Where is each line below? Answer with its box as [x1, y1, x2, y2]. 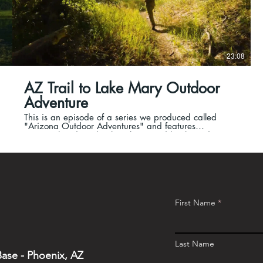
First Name [174, 197, 215, 208]
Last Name [174, 238, 214, 249]
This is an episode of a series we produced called [24, 112, 217, 123]
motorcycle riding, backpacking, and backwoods [24, 129, 214, 141]
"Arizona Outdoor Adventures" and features [24, 120, 196, 132]
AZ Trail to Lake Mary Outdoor [24, 79, 220, 98]
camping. [24, 138, 62, 150]
